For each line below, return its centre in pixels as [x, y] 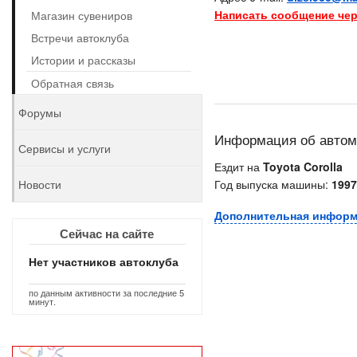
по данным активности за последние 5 [106, 292]
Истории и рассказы [83, 60]
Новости [40, 184]
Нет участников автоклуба [104, 261]
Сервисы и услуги [65, 148]
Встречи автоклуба [80, 37]
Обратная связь [73, 83]
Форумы [40, 112]
